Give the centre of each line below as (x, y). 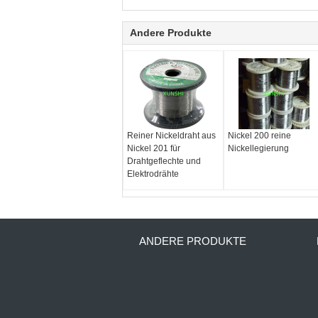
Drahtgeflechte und (164, 161)
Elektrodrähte (153, 174)
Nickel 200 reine (259, 136)
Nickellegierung (258, 148)
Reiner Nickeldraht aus (171, 136)
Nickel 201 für (154, 148)
